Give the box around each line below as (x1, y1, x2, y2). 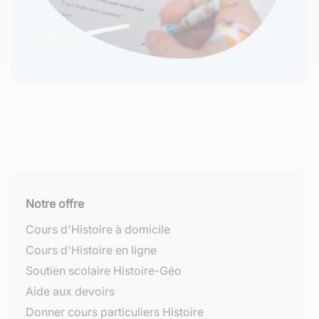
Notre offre (26, 197, 84, 211)
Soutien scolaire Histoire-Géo (26, 263, 182, 278)
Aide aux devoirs (26, 284, 115, 299)
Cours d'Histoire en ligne (26, 243, 157, 258)
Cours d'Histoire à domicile (26, 222, 170, 237)
